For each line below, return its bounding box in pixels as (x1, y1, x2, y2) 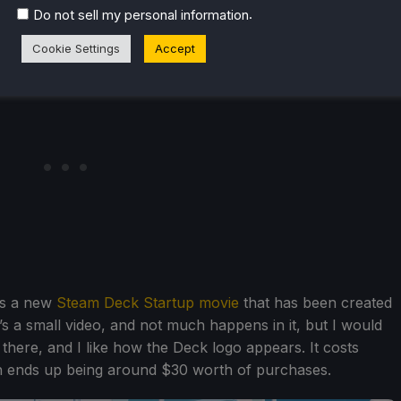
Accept (155, 40, 195, 55)
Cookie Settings (32, 40, 120, 55)
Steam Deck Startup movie (56, 293, 239, 311)
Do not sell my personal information (33, 6, 249, 23)
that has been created (239, 293, 392, 311)
